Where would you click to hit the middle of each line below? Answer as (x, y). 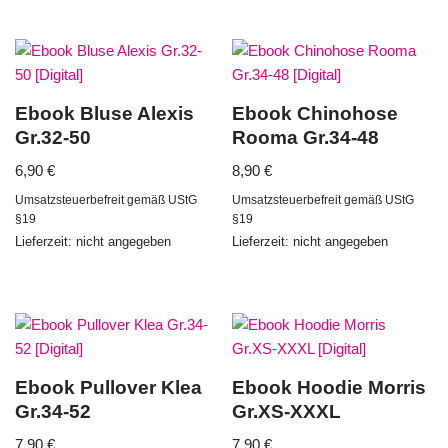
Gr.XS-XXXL (287, 411)
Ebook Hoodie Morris (329, 387)
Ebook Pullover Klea (108, 387)
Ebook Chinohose (315, 113)
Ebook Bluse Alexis (104, 113)
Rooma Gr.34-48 (306, 137)
